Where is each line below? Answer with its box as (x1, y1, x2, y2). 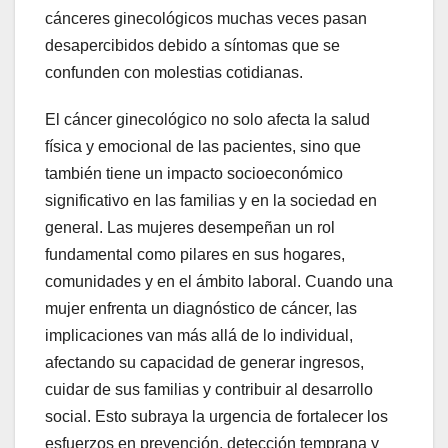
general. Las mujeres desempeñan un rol (45, 218, 335, 236)
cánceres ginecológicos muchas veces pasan (45, 9, 367, 27)
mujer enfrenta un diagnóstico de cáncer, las (45, 299, 357, 317)
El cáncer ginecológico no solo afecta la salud (45, 110, 370, 128)
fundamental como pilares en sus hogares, (45, 245, 345, 263)
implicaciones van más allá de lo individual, (45, 326, 353, 344)
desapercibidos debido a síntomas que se (45, 36, 340, 54)
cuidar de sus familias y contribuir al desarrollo (45, 380, 373, 398)
